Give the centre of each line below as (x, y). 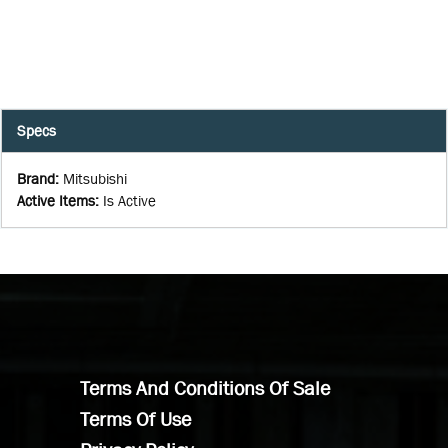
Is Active (129, 200)
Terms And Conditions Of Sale (205, 387)
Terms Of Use (135, 418)
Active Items (56, 200)
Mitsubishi (95, 178)
